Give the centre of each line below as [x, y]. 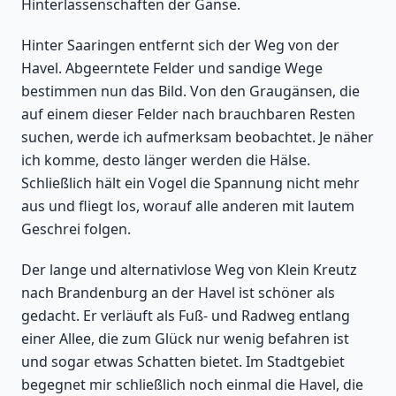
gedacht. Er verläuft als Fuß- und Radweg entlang [186, 316]
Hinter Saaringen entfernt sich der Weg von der [180, 45]
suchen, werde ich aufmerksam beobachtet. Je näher [198, 137]
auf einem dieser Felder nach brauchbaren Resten [188, 114]
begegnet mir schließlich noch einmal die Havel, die [192, 385]
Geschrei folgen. [76, 229]
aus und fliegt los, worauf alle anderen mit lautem [188, 206]
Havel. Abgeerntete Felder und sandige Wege [172, 68]
